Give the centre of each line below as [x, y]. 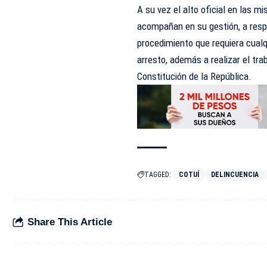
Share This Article [70, 222]
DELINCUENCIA [235, 175]
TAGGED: [158, 175]
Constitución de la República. [195, 77]
